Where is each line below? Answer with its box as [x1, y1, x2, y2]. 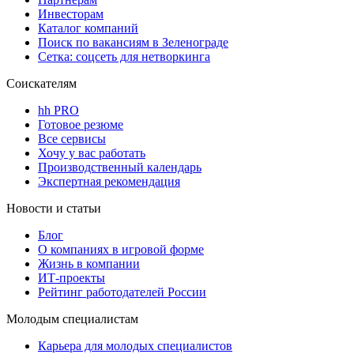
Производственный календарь [38, 160, 201, 175]
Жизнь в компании [38, 257, 140, 271]
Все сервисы [38, 132, 106, 146]
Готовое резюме [38, 118, 123, 132]
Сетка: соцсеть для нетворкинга [38, 50, 210, 64]
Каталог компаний [38, 21, 138, 36]
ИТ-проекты [38, 271, 105, 285]
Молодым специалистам [6, 312, 138, 326]
